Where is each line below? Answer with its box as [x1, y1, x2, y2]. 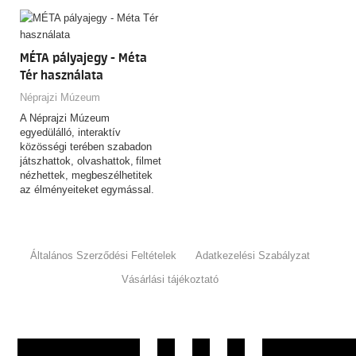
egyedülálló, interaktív [20, 126, 121, 138]
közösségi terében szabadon [20, 140, 152, 153]
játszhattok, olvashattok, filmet [20, 154, 161, 167]
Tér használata [20, 68, 103, 83]
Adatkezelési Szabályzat [195, 249, 310, 261]
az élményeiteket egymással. [20, 183, 154, 195]
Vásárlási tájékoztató [122, 273, 219, 285]
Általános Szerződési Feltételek [30, 249, 176, 261]
